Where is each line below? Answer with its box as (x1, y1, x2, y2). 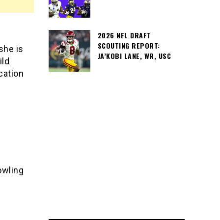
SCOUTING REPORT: (97, 40, 160, 51)
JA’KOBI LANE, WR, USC (97, 51, 171, 61)
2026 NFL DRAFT (97, 30, 151, 40)
